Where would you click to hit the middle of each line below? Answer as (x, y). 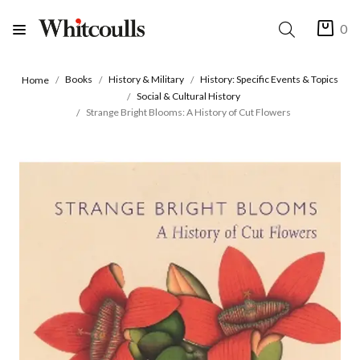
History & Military (146, 80)
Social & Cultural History (188, 96)
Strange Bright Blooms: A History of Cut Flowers (188, 112)
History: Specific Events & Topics (269, 80)
